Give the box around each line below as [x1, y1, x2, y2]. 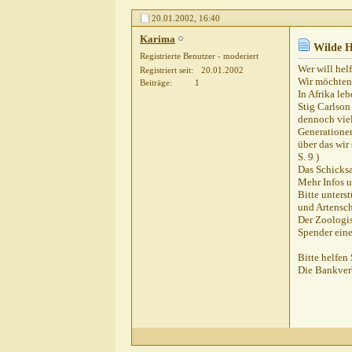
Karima [140, 33, 175, 46]
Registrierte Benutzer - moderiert [140, 51, 258, 61]
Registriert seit [140, 65, 191, 75]
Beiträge [140, 78, 170, 88]
